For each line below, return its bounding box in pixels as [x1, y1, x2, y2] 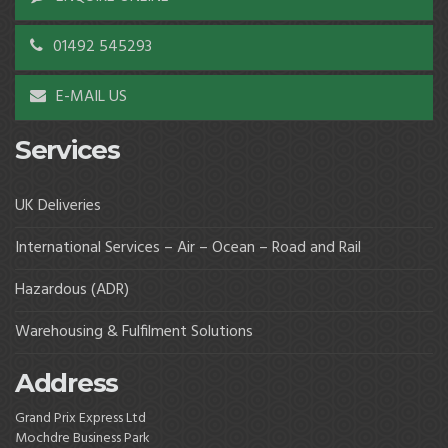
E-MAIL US [52, 84, 127, 110]
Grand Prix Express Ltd [15, 407, 146, 430]
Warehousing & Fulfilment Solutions [15, 319, 253, 345]
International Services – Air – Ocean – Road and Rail [15, 235, 361, 261]
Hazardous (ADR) [15, 277, 129, 303]
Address [15, 367, 118, 399]
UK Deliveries [15, 193, 101, 219]
